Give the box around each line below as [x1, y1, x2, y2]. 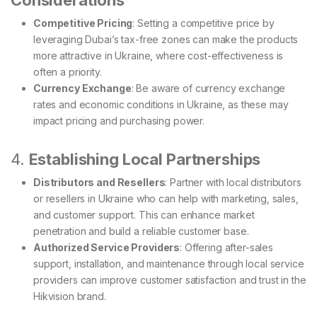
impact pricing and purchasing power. [33, 115, 204, 127]
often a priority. [33, 66, 102, 79]
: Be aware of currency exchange [131, 82, 286, 95]
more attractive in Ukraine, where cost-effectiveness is [33, 50, 284, 62]
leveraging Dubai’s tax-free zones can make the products [33, 33, 299, 46]
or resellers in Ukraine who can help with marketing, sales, [33, 192, 299, 205]
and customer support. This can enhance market [33, 209, 255, 221]
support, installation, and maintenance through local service [33, 258, 304, 270]
